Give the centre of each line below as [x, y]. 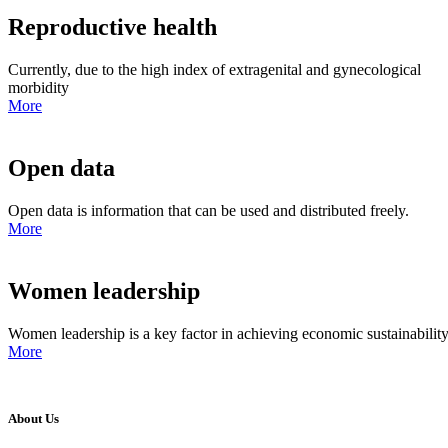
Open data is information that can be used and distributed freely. [208, 210]
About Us [33, 418]
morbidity [38, 87]
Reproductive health [112, 26]
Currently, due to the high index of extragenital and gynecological [214, 69]
